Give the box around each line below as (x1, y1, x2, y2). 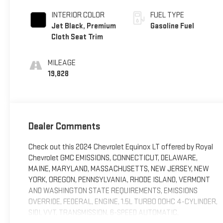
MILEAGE (47, 58, 76, 68)
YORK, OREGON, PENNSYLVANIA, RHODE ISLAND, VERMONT (28, 175, 210, 185)
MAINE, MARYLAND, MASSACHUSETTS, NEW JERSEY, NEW (28, 164, 209, 174)
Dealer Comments (28, 120, 101, 133)
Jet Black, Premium (51, 21, 116, 31)
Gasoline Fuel (150, 21, 195, 31)
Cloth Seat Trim (51, 32, 103, 42)
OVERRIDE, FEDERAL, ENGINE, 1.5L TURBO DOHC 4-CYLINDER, (28, 197, 218, 207)
